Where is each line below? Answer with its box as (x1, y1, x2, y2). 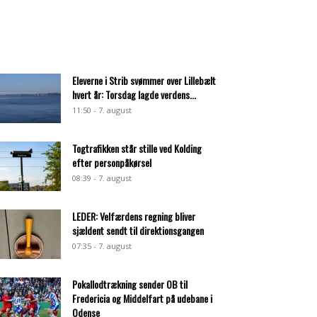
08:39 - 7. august (72, 173, 132, 183)
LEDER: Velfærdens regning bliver (72, 209, 195, 224)
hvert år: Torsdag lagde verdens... (72, 87, 196, 102)
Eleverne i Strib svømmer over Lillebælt (72, 73, 216, 88)
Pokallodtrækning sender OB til (72, 277, 188, 292)
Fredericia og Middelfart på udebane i (72, 291, 212, 306)
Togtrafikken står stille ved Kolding (72, 141, 202, 156)
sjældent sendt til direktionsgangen (72, 223, 204, 238)
